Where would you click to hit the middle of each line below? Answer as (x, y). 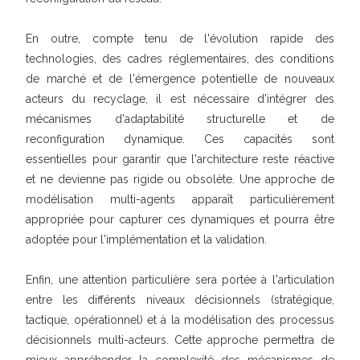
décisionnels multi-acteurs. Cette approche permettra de (180, 340)
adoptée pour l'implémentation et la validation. (147, 239)
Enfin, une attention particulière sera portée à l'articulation (180, 280)
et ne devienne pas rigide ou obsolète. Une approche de (180, 179)
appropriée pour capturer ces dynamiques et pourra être (180, 219)
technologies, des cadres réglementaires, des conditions (180, 59)
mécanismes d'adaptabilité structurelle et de (180, 119)
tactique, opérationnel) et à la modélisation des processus (180, 320)
